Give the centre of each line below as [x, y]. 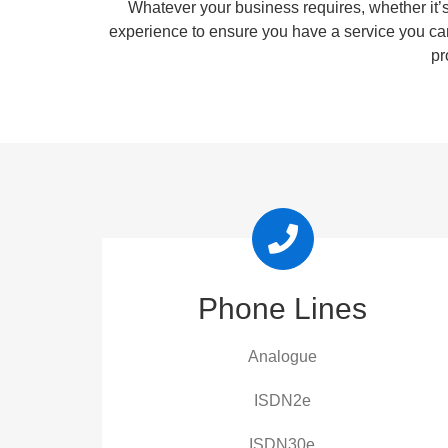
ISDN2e [282, 400]
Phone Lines [282, 308]
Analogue [282, 356]
